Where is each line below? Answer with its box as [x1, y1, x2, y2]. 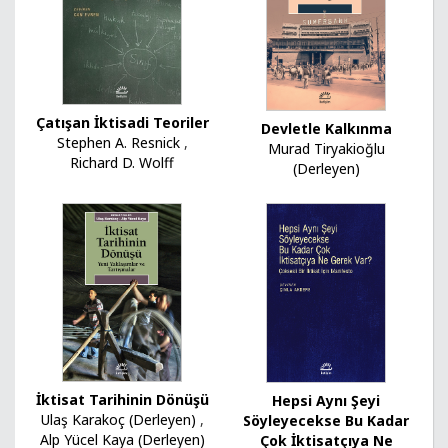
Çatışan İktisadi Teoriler [35, 112, 209, 132]
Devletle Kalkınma [260, 119, 392, 139]
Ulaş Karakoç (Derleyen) [40, 409, 196, 429]
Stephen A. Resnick [56, 132, 180, 152]
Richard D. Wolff [70, 152, 174, 172]
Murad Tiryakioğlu [267, 139, 385, 159]
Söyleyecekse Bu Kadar [243, 410, 409, 430]
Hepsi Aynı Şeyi [272, 390, 380, 410]
